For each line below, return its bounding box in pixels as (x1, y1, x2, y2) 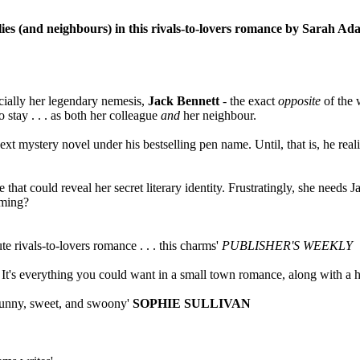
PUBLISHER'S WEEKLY (222, 238, 353, 252)
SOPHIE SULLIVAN (133, 296, 251, 310)
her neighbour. (180, 108, 256, 122)
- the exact (219, 93, 278, 108)
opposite (278, 93, 321, 108)
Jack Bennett (148, 93, 219, 108)
